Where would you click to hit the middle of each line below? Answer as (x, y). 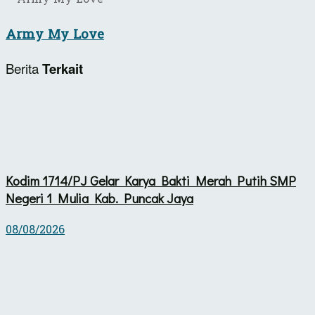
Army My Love (55, 34)
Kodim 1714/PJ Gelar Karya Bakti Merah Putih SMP (151, 180)
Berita (24, 69)
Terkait (63, 69)
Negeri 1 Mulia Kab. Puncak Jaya (99, 198)
